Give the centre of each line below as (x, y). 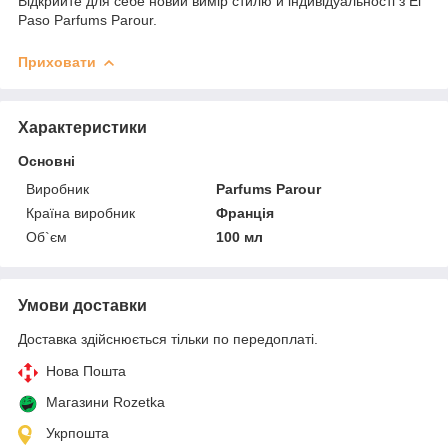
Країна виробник (80, 212)
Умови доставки (82, 305)
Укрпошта (77, 432)
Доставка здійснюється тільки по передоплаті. (168, 338)
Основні (46, 160)
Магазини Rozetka (105, 401)
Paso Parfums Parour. (87, 19)
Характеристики (82, 127)
